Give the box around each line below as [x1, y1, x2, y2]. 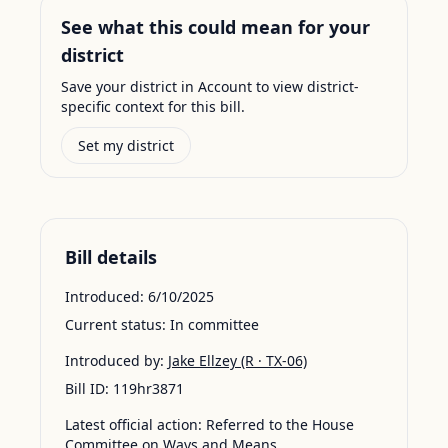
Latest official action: [65, 415, 202, 434]
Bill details [65, 245, 157, 269]
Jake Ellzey [168, 351, 237, 370]
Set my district [78, 136, 174, 155]
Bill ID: [65, 379, 109, 398]
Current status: [65, 315, 166, 334]
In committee [170, 315, 259, 334]
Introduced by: [65, 351, 164, 370]
